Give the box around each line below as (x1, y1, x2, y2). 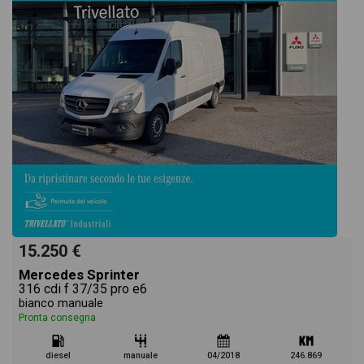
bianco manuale (19, 297, 103, 310)
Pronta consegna (19, 312, 96, 323)
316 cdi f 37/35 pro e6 (19, 281, 147, 297)
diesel (45, 350, 71, 361)
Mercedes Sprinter (19, 266, 140, 283)
